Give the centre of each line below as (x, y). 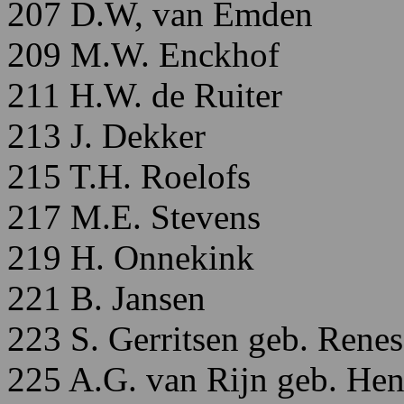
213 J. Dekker (106, 136)
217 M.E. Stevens (134, 217)
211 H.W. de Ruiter (145, 95)
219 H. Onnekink (131, 257)
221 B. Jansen (106, 298)
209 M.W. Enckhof (143, 55)
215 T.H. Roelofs (129, 176)
